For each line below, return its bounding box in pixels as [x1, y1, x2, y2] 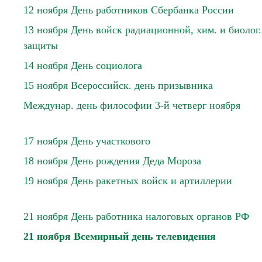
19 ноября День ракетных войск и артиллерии [23, 175, 232, 187]
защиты [23, 40, 58, 51]
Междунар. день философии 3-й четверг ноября [23, 99, 240, 111]
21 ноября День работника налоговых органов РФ [23, 211, 249, 222]
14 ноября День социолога [23, 60, 142, 71]
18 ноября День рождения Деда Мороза [23, 155, 201, 167]
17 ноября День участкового [23, 135, 150, 147]
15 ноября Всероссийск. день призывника [23, 80, 213, 91]
